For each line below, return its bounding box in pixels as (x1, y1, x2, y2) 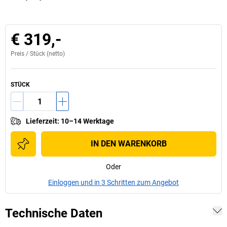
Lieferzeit (26, 117, 57, 125)
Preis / (11, 50, 30, 57)
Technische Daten (5, 206, 102, 220)
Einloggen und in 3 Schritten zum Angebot (48, 178, 179, 186)
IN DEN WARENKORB (91, 139, 167, 148)
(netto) (45, 50, 65, 57)
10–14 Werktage (61, 117, 114, 125)
